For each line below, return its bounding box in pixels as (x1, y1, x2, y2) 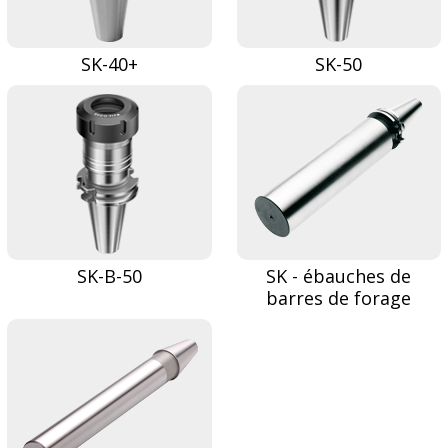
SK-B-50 (76, 263, 142, 288)
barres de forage (266, 285, 412, 310)
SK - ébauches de (266, 263, 412, 288)
